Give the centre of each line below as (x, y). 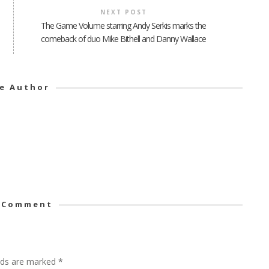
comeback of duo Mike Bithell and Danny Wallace (124, 39)
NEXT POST (123, 12)
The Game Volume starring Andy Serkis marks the (124, 26)
